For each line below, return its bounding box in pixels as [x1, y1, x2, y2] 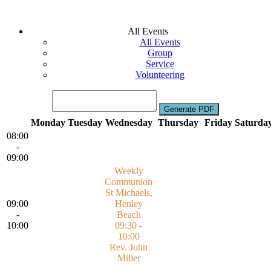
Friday [204, 117, 232, 128]
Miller [117, 253, 140, 264]
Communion [105, 177, 152, 188]
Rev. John [109, 242, 148, 253]
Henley [114, 198, 143, 209]
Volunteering [135, 70, 184, 80]
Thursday [158, 117, 198, 128]
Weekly [114, 166, 143, 177]
